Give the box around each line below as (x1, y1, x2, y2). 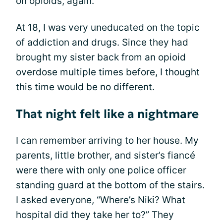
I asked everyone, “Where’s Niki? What (16, 194, 185, 206)
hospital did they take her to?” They (16, 209, 174, 221)
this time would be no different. (16, 81, 155, 93)
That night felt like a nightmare (16, 107, 199, 121)
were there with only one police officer (16, 165, 186, 176)
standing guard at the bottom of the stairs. (16, 179, 205, 191)
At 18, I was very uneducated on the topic (16, 22, 200, 33)
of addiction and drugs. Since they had (16, 37, 188, 48)
